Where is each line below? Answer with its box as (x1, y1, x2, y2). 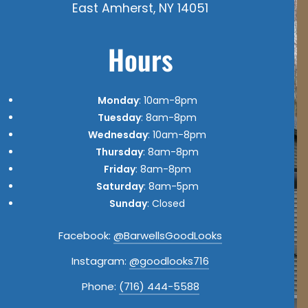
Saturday (96, 179, 144, 193)
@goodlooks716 (129, 253, 209, 268)
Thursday (96, 144, 143, 159)
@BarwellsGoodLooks (113, 228, 222, 243)
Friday (103, 162, 135, 176)
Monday (97, 93, 139, 107)
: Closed (147, 196, 185, 210)
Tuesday (98, 110, 141, 124)
